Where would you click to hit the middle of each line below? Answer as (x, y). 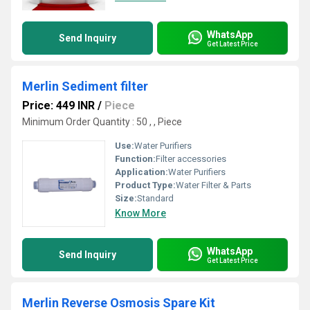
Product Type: (145, 185)
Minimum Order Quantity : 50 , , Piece (102, 122)
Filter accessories (191, 159)
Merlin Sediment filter (85, 86)
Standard (155, 198)
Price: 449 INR (58, 106)
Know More (140, 213)
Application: (142, 172)
